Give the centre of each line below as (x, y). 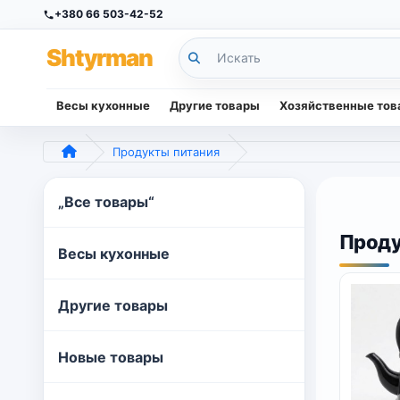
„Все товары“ (106, 202)
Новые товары (111, 357)
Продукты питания (166, 152)
